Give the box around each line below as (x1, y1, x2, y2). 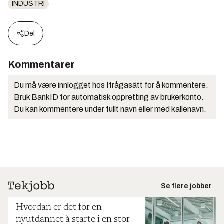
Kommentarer (8, 58, 75, 70)
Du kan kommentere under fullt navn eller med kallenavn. (14, 104, 206, 113)
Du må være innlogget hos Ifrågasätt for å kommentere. (14, 80, 208, 89)
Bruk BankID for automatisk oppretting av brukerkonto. (14, 92, 204, 101)
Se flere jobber (161, 182, 212, 190)
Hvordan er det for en (16, 202, 102, 212)
